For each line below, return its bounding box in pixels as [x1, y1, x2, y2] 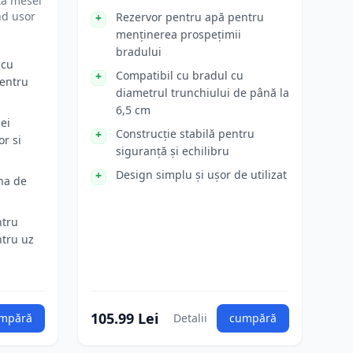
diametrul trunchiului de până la [116, 85, 289, 100]
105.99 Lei [91, 309, 158, 328]
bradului [116, 44, 162, 59]
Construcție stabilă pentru [116, 126, 255, 141]
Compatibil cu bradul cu [116, 68, 243, 83]
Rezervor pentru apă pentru [116, 9, 264, 24]
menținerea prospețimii [116, 27, 241, 42]
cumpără [229, 310, 277, 325]
